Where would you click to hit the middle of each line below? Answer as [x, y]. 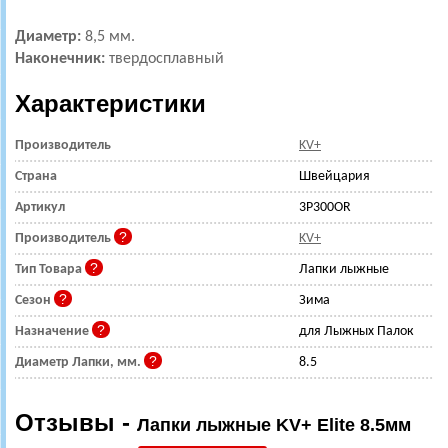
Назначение [53, 331]
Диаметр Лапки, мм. [79, 362]
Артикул [40, 207]
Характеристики [110, 103]
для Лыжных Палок [356, 331]
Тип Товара [50, 269]
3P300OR [325, 207]
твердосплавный [164, 58]
